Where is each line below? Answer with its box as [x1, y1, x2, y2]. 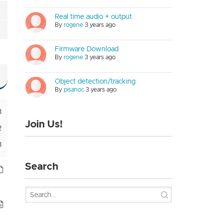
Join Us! [24, 117, 63, 130]
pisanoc [63, 86, 84, 93]
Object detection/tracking [54, 77, 135, 86]
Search [24, 160, 58, 173]
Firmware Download [54, 44, 118, 53]
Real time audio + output [54, 12, 132, 21]
